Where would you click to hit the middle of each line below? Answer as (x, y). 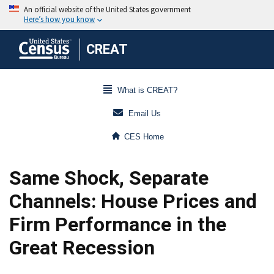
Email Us (145, 114)
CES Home (144, 137)
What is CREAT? (147, 91)
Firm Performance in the (118, 224)
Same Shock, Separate (109, 178)
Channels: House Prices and (133, 201)
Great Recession (82, 248)
